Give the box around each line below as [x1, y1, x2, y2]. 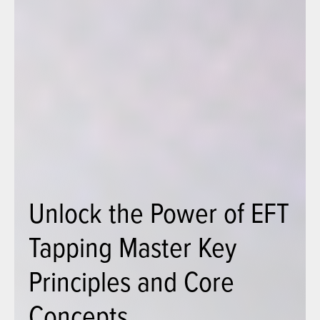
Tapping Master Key [29, 226, 236, 267]
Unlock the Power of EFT [29, 192, 289, 233]
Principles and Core [29, 261, 234, 301]
